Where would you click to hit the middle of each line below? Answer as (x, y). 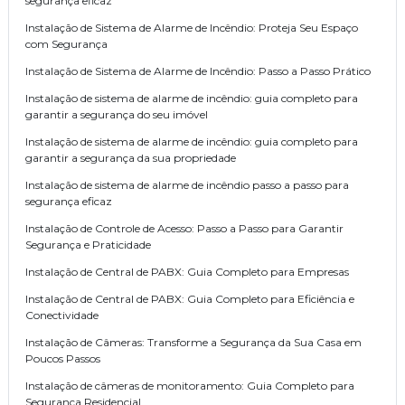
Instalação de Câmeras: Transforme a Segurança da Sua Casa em (193, 343)
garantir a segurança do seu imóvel (117, 115)
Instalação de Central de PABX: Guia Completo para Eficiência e (190, 299)
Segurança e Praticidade (88, 245)
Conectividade (62, 316)
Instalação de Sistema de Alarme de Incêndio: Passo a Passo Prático (198, 71)
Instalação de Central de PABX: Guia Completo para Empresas (187, 272)
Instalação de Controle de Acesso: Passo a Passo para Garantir (184, 229)
